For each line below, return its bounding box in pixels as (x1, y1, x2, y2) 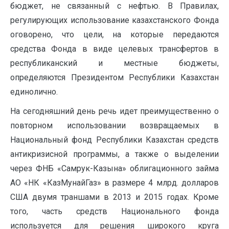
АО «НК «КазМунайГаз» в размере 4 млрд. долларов (10, 178, 219, 188)
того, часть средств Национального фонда (10, 207, 219, 217)
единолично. (10, 87, 58, 97)
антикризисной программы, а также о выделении (10, 149, 219, 159)
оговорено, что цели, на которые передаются (10, 30, 219, 40)
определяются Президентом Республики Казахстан (10, 73, 219, 83)
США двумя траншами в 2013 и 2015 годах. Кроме (10, 192, 219, 202)
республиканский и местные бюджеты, (10, 58, 219, 68)
